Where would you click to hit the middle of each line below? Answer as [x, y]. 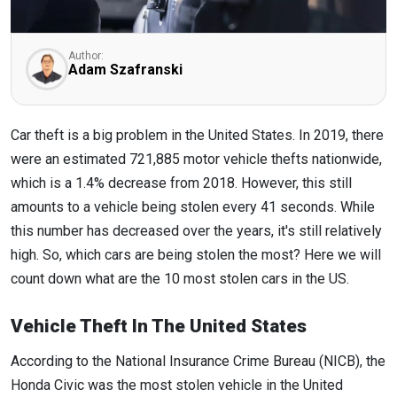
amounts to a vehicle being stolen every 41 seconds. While [193, 207]
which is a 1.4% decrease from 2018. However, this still [181, 183]
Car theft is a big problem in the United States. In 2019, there [197, 135]
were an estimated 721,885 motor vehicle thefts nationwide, [196, 159]
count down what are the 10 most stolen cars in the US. [180, 279]
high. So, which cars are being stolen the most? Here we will [196, 255]
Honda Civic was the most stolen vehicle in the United [177, 385]
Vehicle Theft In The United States [159, 327]
